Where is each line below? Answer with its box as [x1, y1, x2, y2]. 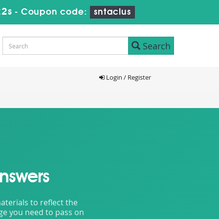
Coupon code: [21, 8, 90, 17]
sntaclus [94, 8, 131, 17]
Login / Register [104, 73, 151, 82]
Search [140, 40, 171, 52]
